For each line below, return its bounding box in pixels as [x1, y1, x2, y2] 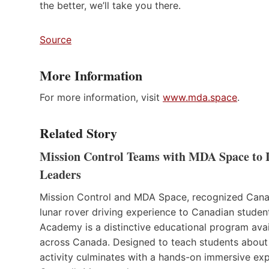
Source [40, 33, 71, 46]
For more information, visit [40, 91, 163, 103]
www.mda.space [163, 91, 237, 103]
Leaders [40, 165, 81, 183]
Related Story [40, 122, 117, 143]
